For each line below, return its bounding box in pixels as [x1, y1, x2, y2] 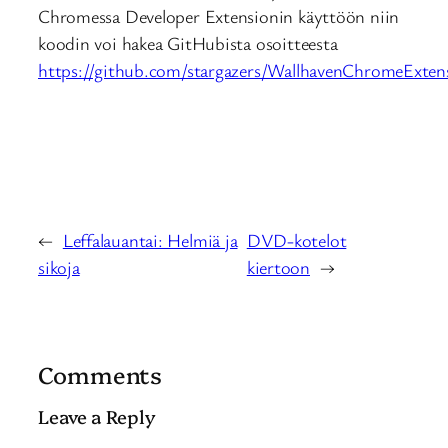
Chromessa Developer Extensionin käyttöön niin [38, 4, 400, 29]
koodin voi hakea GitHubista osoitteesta [38, 31, 338, 56]
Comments [38, 357, 163, 390]
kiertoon [246, 254, 310, 279]
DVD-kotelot [246, 227, 347, 252]
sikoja [38, 254, 80, 279]
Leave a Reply [38, 403, 156, 430]
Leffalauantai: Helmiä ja [62, 227, 238, 252]
